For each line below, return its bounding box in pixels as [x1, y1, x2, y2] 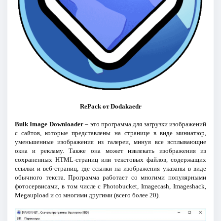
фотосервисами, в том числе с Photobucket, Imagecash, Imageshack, [14, 183, 207, 190]
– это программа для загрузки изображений [83, 120, 207, 128]
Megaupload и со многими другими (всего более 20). [14, 191, 160, 199]
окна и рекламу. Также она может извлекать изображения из [14, 147, 207, 155]
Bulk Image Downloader [14, 120, 83, 128]
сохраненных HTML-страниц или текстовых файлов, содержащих [14, 156, 207, 164]
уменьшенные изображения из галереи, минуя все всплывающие [14, 138, 207, 146]
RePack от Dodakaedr [79, 103, 142, 110]
